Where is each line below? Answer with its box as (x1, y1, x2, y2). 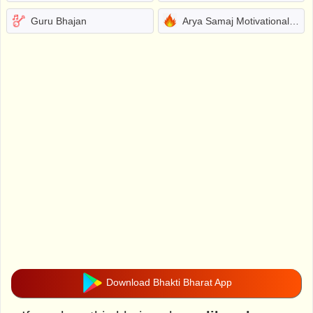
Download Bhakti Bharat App (103, 277, 232, 289)
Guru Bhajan (31, 15, 87, 27)
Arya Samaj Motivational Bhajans (182, 15, 289, 27)
